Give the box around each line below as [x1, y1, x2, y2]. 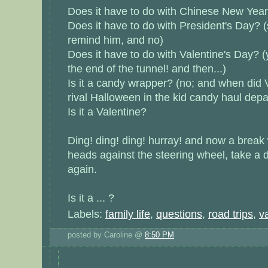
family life [105, 208, 150, 221]
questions [156, 208, 202, 221]
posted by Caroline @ [68, 230, 145, 239]
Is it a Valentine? [68, 105, 147, 118]
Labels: [68, 208, 105, 221]
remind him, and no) [68, 33, 163, 47]
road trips [208, 208, 253, 221]
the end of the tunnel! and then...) [68, 62, 226, 75]
